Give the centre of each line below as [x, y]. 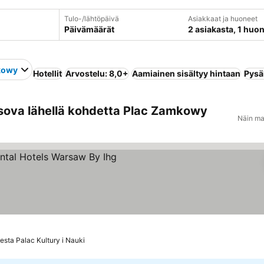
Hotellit [47, 73]
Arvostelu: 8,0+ [97, 73]
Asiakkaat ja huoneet [222, 19]
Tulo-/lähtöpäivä [91, 19]
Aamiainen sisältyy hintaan [186, 73]
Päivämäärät [89, 29]
